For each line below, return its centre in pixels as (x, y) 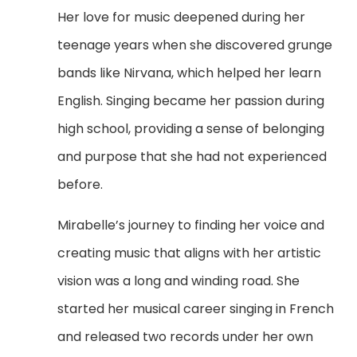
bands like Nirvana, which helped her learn (190, 73)
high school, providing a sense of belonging (191, 128)
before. (80, 184)
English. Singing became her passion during (191, 100)
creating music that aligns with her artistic (190, 253)
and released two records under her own (186, 336)
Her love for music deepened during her (182, 17)
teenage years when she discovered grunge (195, 45)
